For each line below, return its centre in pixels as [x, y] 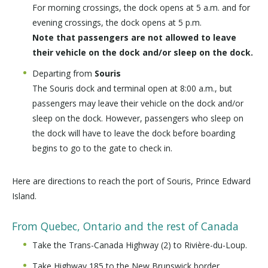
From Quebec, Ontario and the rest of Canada [125, 226]
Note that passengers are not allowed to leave [134, 37]
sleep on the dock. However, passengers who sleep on [138, 118]
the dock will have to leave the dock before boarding [134, 133]
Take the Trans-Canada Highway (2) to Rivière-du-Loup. [140, 245]
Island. [24, 196]
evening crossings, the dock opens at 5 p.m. [117, 22]
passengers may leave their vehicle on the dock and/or [138, 103]
